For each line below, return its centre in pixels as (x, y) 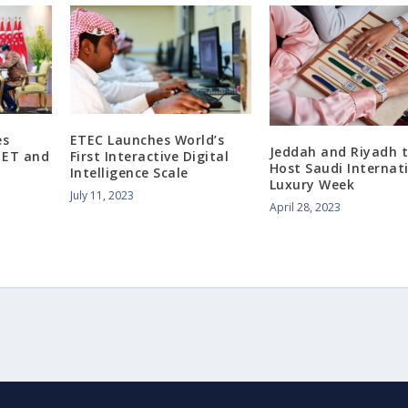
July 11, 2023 (102, 196)
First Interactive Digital (149, 157)
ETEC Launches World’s (147, 140)
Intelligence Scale (129, 173)
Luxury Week (312, 185)
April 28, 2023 (305, 208)
